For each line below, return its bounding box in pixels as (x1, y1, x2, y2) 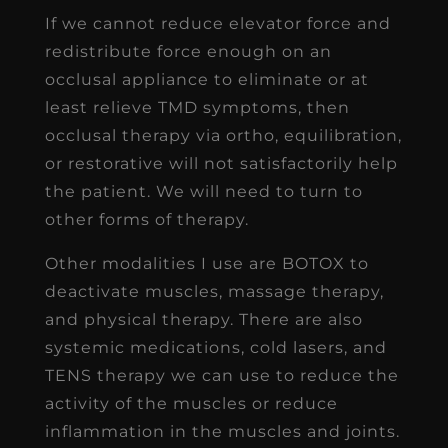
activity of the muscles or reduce (44, 393, 338, 413)
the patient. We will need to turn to (44, 181, 363, 201)
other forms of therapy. (44, 209, 249, 229)
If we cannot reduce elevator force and (44, 13, 391, 33)
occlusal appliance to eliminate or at (44, 69, 369, 89)
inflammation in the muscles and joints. (44, 421, 400, 441)
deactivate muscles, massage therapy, (44, 281, 384, 301)
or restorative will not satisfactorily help (44, 153, 398, 173)
